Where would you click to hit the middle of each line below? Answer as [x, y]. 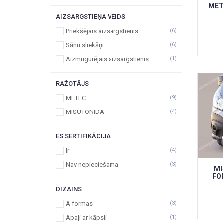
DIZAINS [69, 189]
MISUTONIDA [85, 112]
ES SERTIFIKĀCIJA [83, 136]
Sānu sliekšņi [85, 45]
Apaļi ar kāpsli [86, 217]
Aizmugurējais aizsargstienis [107, 59]
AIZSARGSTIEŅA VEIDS [91, 17]
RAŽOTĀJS [72, 83]
